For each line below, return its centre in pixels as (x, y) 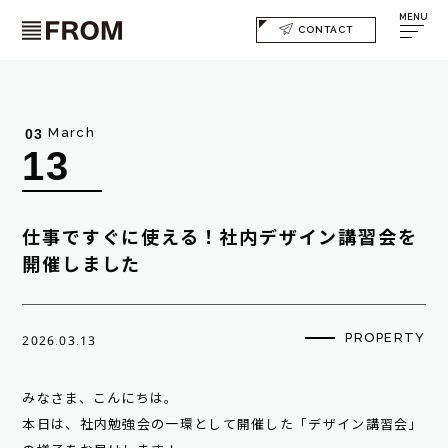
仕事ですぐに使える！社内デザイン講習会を (220, 238)
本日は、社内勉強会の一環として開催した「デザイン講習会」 (222, 425)
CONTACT (325, 29)
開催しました (82, 265)
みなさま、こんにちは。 (100, 399)
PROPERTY (385, 338)
